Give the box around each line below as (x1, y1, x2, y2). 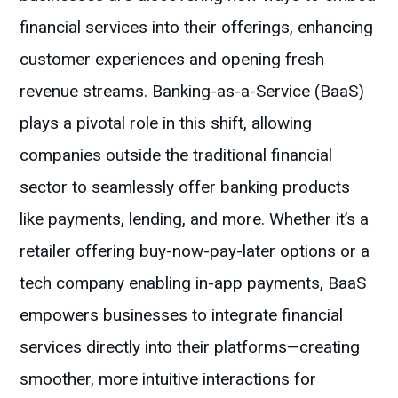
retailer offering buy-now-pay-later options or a (20, 241, 370, 262)
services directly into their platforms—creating (20, 337, 361, 358)
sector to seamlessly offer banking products (20, 177, 351, 198)
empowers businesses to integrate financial (20, 305, 344, 326)
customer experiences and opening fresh (20, 49, 325, 70)
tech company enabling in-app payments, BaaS (20, 273, 367, 294)
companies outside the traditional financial (20, 145, 333, 166)
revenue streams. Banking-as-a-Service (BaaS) (20, 81, 365, 102)
